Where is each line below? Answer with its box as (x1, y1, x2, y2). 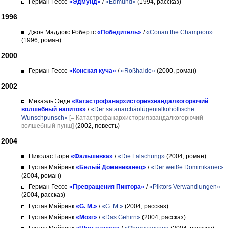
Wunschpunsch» (21, 114, 68, 121)
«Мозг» (76, 214, 97, 221)
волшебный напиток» (21, 106, 86, 113)
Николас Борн (27, 153, 71, 160)
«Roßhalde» (121, 67, 155, 74)
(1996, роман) (21, 37, 61, 44)
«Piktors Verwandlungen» (149, 183, 220, 190)
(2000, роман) (155, 67, 196, 74)
